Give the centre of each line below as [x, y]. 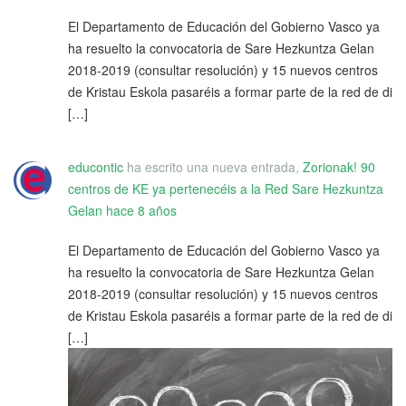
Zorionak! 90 [339, 166]
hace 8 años [141, 210]
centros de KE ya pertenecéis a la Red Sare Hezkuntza [226, 188]
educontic [96, 166]
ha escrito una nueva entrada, [213, 166]
